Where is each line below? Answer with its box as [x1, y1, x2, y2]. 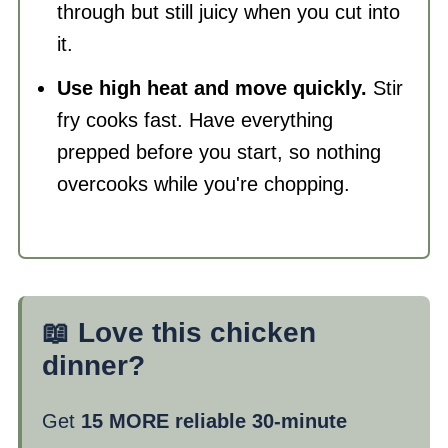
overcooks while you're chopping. [56, 173, 350, 195]
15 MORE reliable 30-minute [80, 410, 347, 432]
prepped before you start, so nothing [56, 141, 381, 163]
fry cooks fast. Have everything [56, 109, 333, 131]
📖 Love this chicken [41, 317, 316, 348]
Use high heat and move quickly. [56, 77, 367, 99]
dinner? [41, 350, 145, 381]
